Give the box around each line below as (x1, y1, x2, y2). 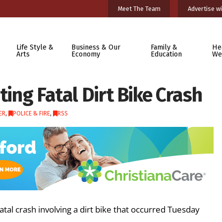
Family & (150, 43, 177, 52)
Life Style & (16, 43, 54, 52)
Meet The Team (117, 4, 161, 12)
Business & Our (71, 43, 121, 52)
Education (150, 50, 182, 58)
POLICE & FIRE (12, 110, 50, 117)
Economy (71, 50, 101, 58)
